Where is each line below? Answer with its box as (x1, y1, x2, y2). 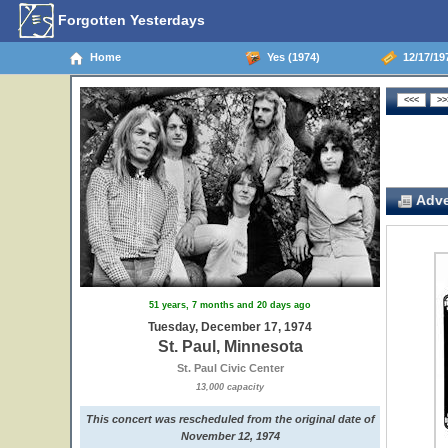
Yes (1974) (260, 50, 320, 63)
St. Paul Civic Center (176, 362, 284, 374)
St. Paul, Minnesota (157, 338, 303, 355)
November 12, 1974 (180, 430, 280, 442)
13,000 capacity (196, 382, 264, 392)
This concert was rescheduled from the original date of (85, 413, 375, 425)
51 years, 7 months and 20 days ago (149, 300, 311, 310)
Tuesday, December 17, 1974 (148, 320, 312, 334)
